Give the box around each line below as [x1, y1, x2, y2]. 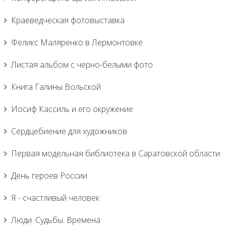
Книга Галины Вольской [11, 81, 101, 92]
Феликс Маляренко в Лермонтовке [11, 37, 143, 48]
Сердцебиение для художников [11, 126, 127, 137]
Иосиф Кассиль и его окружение [11, 103, 133, 115]
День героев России [11, 170, 87, 181]
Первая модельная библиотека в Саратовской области [11, 148, 220, 159]
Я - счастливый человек [11, 192, 99, 203]
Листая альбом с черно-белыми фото [11, 59, 153, 70]
